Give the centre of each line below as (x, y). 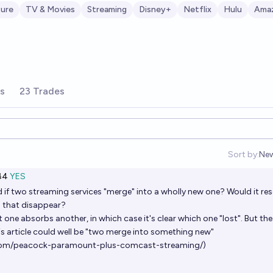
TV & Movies (50, 9)
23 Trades (42, 91)
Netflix (197, 9)
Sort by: (243, 154)
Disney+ (155, 9)
